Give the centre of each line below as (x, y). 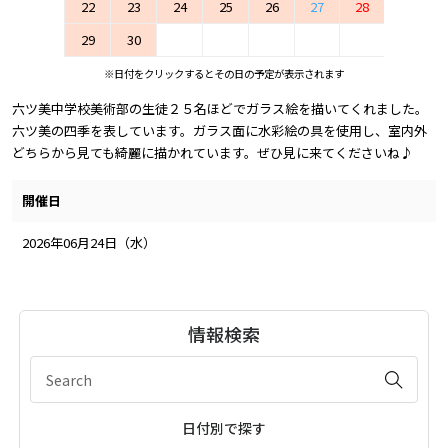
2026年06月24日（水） (89, 242)
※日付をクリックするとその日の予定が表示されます (224, 73)
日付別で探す (224, 427)
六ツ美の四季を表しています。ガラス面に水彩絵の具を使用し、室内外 (219, 130)
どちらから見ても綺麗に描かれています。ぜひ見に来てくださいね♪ (212, 152)
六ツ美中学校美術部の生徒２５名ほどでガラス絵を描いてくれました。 (220, 108)
